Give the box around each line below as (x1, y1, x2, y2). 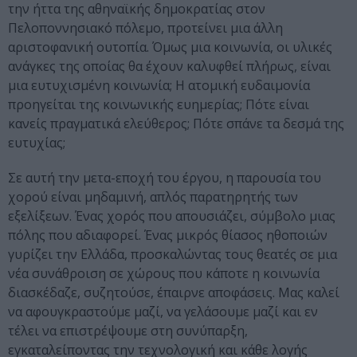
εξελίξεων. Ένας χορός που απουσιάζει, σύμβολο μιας (8, 207, 335, 226)
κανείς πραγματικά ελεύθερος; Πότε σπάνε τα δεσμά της (8, 115, 344, 133)
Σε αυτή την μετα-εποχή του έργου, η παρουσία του (8, 169, 321, 187)
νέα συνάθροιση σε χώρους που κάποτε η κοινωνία (8, 265, 320, 283)
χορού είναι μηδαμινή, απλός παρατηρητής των (8, 188, 298, 206)
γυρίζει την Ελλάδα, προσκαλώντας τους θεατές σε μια (8, 245, 337, 264)
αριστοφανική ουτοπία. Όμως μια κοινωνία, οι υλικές (8, 38, 332, 57)
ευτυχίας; (8, 134, 65, 152)
